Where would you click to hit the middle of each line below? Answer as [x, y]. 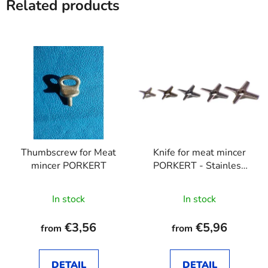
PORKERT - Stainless [200, 165]
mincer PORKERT [68, 165]
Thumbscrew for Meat [68, 152]
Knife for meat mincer [200, 152]
